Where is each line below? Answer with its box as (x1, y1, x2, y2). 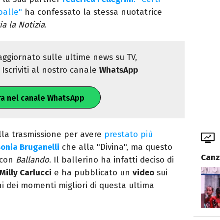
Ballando (16, 155, 49, 165)
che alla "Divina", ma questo (59, 142, 172, 153)
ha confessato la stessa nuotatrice (22, 7, 162, 18)
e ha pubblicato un (52, 167, 133, 178)
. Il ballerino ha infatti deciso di (49, 155, 174, 165)
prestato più (104, 129, 153, 140)
